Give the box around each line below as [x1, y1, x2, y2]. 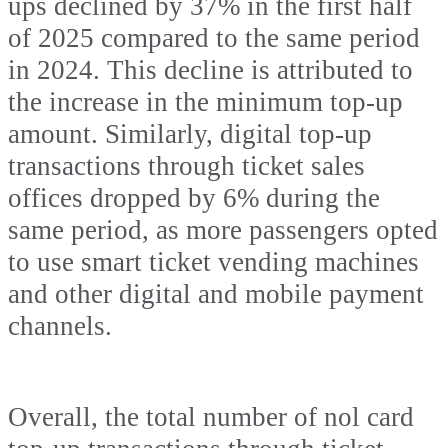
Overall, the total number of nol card [8, 402, 414, 433]
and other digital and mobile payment [8, 279, 424, 310]
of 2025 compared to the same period [8, 23, 420, 54]
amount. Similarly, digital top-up [8, 119, 372, 150]
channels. [8, 311, 112, 342]
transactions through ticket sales [8, 151, 365, 182]
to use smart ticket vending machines [8, 247, 419, 278]
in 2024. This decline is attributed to [8, 55, 413, 86]
